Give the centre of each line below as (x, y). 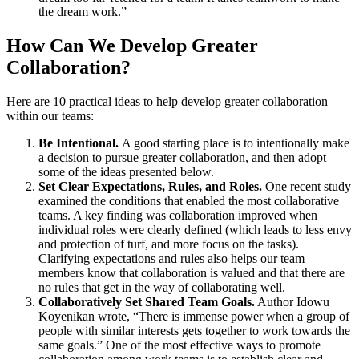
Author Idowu (292, 301)
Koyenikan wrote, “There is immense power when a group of (194, 316)
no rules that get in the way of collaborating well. (162, 287)
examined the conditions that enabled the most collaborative (189, 200)
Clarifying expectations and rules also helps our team (171, 258)
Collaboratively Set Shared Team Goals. (147, 301)
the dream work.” (83, 12)
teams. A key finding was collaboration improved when (178, 215)
